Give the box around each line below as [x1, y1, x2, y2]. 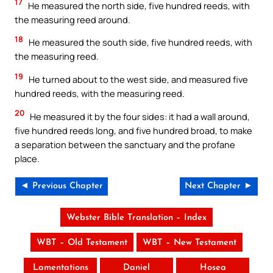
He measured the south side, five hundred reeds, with [27, 36, 252, 49]
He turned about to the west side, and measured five [27, 73, 248, 85]
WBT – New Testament [143, 238, 236, 248]
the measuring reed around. [15, 13, 130, 26]
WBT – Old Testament [37, 238, 127, 248]
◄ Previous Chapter [20, 182, 103, 191]
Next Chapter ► [185, 182, 253, 191]
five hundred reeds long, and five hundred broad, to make [15, 124, 252, 136]
